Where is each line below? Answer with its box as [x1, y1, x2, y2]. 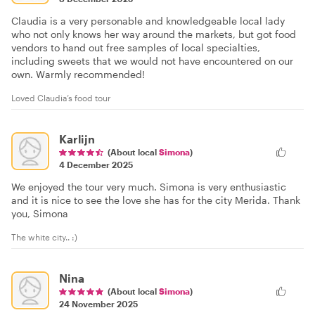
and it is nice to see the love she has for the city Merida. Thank [11, 193, 300, 206]
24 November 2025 [59, 298, 138, 309]
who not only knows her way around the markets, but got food [11, 27, 296, 40]
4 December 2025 [59, 159, 133, 169]
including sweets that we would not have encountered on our [11, 54, 293, 67]
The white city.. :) [11, 231, 77, 242]
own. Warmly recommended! [11, 67, 145, 80]
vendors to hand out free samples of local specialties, [11, 41, 260, 53]
